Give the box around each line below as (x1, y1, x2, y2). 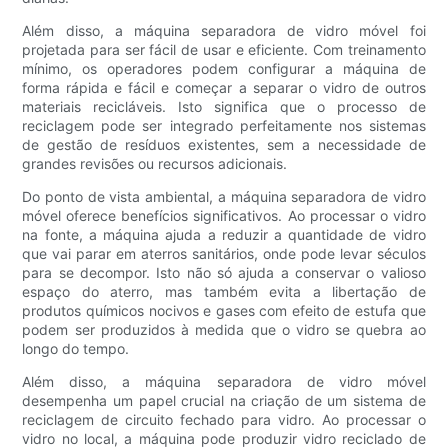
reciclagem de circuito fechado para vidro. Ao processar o (22, 410, 426, 428)
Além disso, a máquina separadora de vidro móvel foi (22, 21, 426, 39)
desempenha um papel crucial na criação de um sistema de (22, 391, 426, 409)
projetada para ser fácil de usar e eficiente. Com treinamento (22, 40, 426, 58)
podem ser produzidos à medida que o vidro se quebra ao (22, 320, 426, 338)
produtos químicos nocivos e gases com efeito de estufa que (22, 301, 426, 319)
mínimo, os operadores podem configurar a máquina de (22, 59, 426, 77)
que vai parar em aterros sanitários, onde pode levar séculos (22, 244, 426, 262)
